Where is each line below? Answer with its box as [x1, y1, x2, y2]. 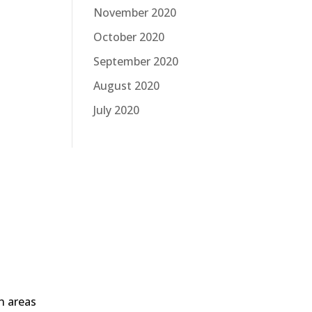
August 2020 [93, 77, 159, 93]
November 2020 [93, 4, 176, 20]
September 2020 [93, 53, 178, 69]
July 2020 [93, 102, 139, 118]
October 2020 [93, 29, 164, 45]
